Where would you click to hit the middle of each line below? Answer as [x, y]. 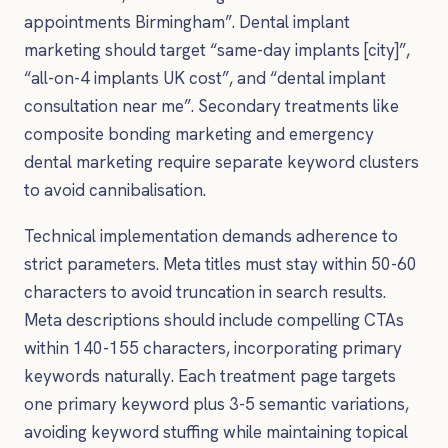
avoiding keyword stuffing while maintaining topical [216, 431]
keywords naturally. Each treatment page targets [210, 375]
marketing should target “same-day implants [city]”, [217, 50]
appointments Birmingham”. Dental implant [187, 22]
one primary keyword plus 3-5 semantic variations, [216, 403]
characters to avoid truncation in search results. [205, 291]
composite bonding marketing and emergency [199, 134]
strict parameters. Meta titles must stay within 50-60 [220, 263]
